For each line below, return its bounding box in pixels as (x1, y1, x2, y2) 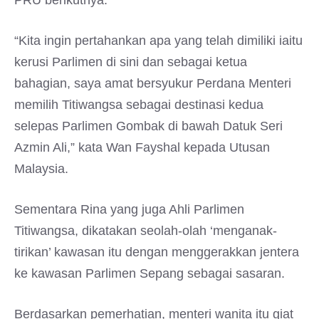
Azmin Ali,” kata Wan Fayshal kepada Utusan (14, 140, 270, 155)
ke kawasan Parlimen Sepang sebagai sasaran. (14, 266, 285, 281)
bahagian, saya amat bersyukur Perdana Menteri (14, 76, 291, 90)
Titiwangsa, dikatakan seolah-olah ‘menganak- (14, 224, 277, 238)
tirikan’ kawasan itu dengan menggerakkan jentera (14, 245, 299, 259)
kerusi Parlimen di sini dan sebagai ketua (14, 55, 247, 69)
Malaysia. (14, 162, 68, 176)
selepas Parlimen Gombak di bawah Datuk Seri (14, 119, 283, 133)
